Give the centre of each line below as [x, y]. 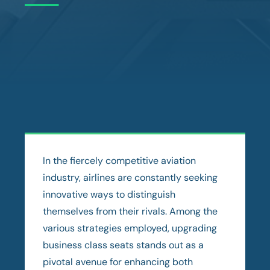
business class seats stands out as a [124, 245]
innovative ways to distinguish [109, 194]
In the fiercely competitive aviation [120, 160]
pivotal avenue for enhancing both [118, 262]
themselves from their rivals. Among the [130, 211]
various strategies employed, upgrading [130, 228]
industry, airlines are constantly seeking [130, 177]
